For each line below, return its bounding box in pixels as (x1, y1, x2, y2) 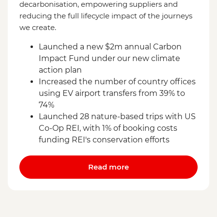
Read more (88, 162, 129, 171)
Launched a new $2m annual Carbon (39, 42, 182, 51)
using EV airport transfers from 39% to (39, 88, 185, 98)
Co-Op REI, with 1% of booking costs (39, 123, 177, 133)
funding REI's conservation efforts (39, 135, 170, 144)
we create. (19, 22, 56, 32)
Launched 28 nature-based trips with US (39, 111, 196, 121)
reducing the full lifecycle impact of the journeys (19, 11, 192, 20)
